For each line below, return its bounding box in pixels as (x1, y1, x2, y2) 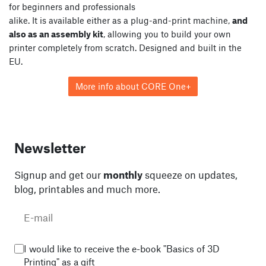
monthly (103, 169, 142, 181)
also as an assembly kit (9, 28, 103, 39)
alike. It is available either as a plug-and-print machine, (9, 14, 232, 26)
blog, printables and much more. (14, 183, 160, 195)
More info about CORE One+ (75, 80, 191, 91)
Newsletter (14, 140, 85, 157)
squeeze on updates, (142, 169, 237, 181)
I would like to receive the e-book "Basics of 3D (24, 243, 220, 255)
